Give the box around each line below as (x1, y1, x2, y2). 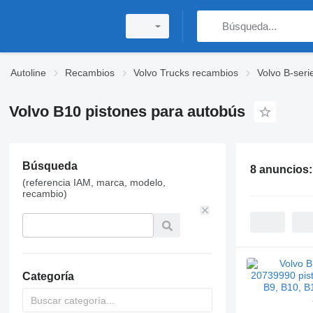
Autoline (10, 67, 46, 78)
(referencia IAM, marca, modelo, (22, 177, 166, 188)
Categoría (22, 270, 74, 282)
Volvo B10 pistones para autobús (8, 103, 245, 120)
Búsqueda (22, 160, 78, 172)
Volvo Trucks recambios (133, 67, 238, 78)
